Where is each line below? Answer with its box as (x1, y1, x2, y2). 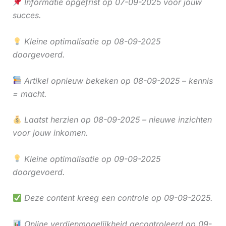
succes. (12, 10, 41, 21)
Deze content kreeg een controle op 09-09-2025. (21, 193, 213, 203)
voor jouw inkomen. (12, 128, 88, 138)
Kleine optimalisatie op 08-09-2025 (21, 36, 160, 46)
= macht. (12, 88, 47, 99)
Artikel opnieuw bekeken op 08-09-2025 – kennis (21, 75, 213, 86)
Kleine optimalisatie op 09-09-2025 (21, 153, 160, 164)
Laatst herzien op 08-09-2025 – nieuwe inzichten (21, 115, 212, 125)
